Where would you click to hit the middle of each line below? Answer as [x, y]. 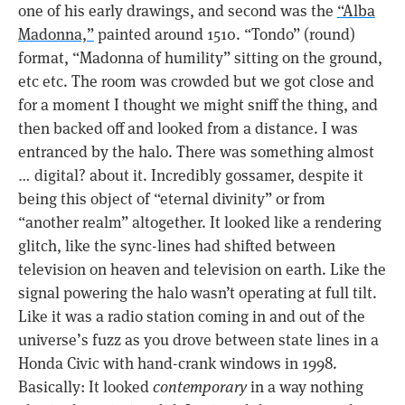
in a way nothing [305, 387]
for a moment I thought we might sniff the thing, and [198, 105]
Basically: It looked [85, 387]
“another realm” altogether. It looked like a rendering [200, 223]
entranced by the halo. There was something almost [196, 152]
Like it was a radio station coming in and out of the [192, 317]
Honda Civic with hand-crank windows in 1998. [178, 364]
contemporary [200, 387]
